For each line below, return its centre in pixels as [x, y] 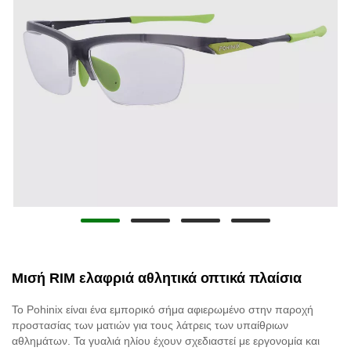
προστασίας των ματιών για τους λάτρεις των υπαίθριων [150, 325]
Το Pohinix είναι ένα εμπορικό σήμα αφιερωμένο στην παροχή [163, 309]
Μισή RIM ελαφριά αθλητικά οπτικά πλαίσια [157, 278]
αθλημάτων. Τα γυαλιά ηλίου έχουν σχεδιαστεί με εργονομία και [166, 340]
